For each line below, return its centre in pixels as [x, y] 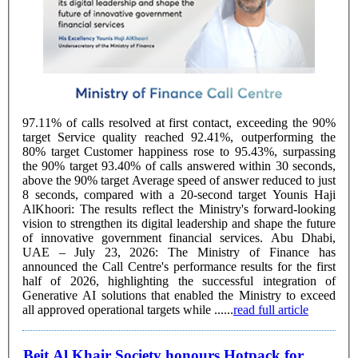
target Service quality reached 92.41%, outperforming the [40, 137]
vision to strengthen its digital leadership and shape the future [179, 223]
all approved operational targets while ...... [128, 309]
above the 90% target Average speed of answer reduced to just [77, 180]
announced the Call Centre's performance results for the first [179, 266]
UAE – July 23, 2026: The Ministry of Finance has [95, 252]
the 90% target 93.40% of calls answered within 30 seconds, [62, 165]
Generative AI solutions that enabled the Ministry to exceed [179, 295]
